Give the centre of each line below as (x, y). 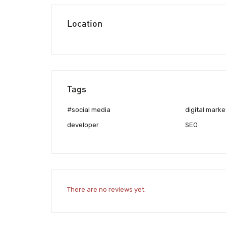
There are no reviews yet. (106, 189)
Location (85, 23)
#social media (89, 109)
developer (83, 125)
